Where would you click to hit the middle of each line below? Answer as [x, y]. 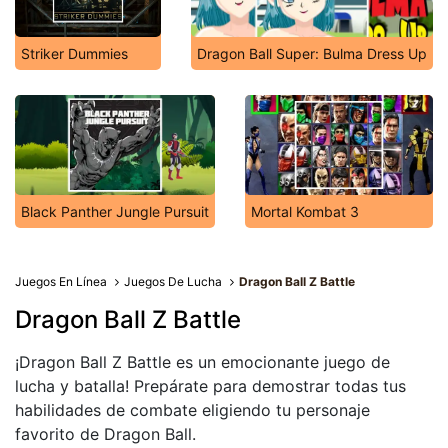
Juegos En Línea [61, 281]
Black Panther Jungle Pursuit [115, 211]
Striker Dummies [74, 53]
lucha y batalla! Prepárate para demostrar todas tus [210, 386]
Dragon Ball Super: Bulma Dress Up [312, 53]
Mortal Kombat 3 [305, 211]
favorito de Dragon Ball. [105, 434]
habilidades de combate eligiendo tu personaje [192, 410]
